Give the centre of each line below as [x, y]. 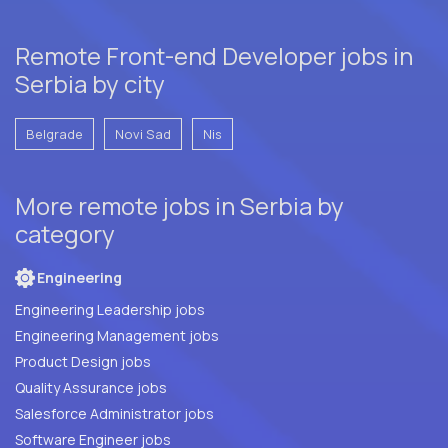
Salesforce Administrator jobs [114, 413]
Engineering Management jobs [117, 335]
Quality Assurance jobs [152, 387]
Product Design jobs [83, 361]
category [65, 233]
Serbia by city [90, 83]
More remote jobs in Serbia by [179, 205]
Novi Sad [143, 133]
